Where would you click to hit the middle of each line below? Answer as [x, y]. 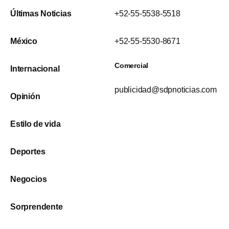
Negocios [29, 179]
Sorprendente [37, 207]
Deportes [28, 152]
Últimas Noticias [41, 14]
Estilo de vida [36, 124]
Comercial [132, 66]
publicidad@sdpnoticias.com [166, 90]
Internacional [35, 69]
